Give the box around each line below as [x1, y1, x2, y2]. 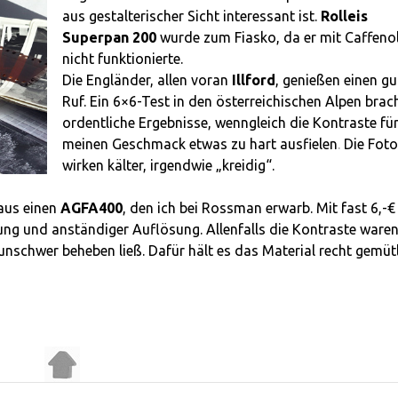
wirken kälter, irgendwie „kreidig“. [62, 157, 275, 174]
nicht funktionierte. [62, 51, 184, 68]
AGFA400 [60, 200, 123, 217]
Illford [228, 72, 276, 89]
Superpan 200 [62, 29, 157, 46]
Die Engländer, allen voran [62, 72, 229, 89]
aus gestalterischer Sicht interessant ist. [62, 8, 322, 25]
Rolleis [321, 8, 369, 25]
